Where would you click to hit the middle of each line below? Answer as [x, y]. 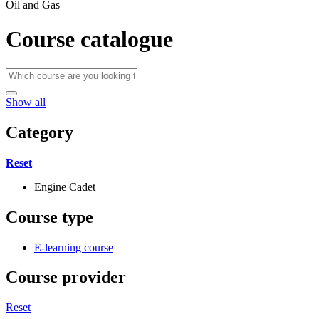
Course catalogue [89, 40]
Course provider [66, 277]
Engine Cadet [65, 187]
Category [40, 132]
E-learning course [74, 247]
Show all [26, 102]
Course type [49, 217]
